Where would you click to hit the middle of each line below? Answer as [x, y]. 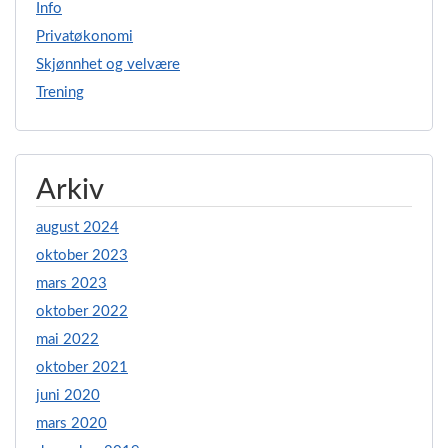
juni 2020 [68, 395]
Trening [60, 92]
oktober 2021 [82, 367]
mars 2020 [71, 423]
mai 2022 [67, 339]
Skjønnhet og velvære [108, 64]
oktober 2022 [82, 311]
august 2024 [77, 227]
